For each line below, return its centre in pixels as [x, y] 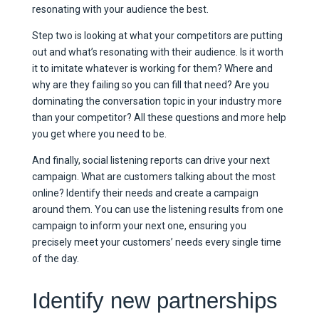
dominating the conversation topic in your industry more [157, 101]
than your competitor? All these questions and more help [159, 117]
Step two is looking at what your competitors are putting [157, 35]
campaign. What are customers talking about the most [153, 176]
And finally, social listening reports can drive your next [151, 160]
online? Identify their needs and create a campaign [145, 193]
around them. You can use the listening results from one [157, 209]
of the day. [55, 258]
